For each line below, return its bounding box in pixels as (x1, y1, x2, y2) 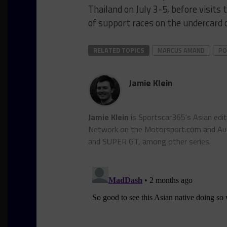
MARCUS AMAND (158, 45, 205, 55)
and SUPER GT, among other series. (88, 135, 211, 147)
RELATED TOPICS (93, 45, 144, 55)
